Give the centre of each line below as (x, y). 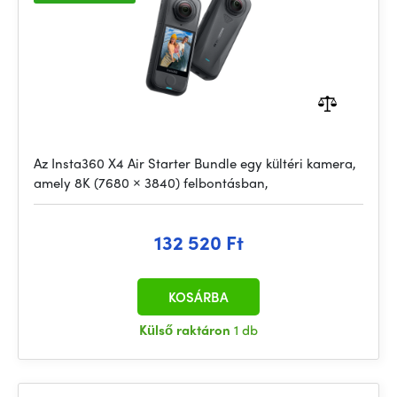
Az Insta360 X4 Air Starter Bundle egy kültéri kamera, (195, 163)
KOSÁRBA (198, 297)
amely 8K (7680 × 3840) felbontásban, (151, 183)
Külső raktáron (187, 330)
